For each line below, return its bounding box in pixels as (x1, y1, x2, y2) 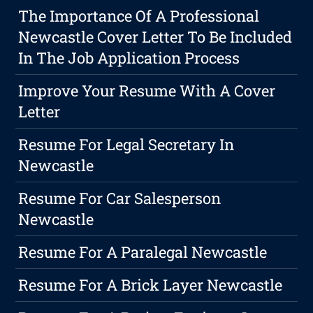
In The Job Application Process (18, 48, 240, 68)
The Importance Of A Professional (18, 6, 260, 27)
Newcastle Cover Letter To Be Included (18, 27, 293, 48)
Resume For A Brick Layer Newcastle (18, 275, 283, 296)
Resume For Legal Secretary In (18, 134, 235, 155)
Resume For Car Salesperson (18, 188, 221, 209)
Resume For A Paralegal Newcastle (18, 242, 268, 263)
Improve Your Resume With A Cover (18, 80, 276, 101)
